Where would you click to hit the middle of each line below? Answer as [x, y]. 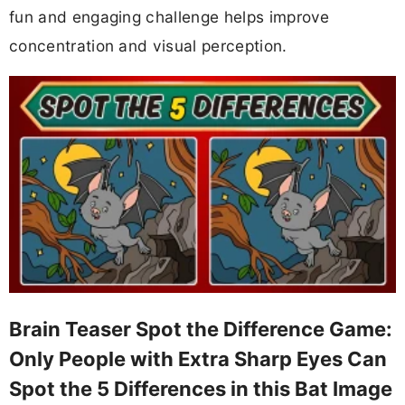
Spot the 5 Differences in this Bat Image [201, 388]
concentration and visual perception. [148, 45]
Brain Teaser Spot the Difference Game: [201, 329]
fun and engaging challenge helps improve [170, 16]
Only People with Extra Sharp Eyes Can [198, 358]
